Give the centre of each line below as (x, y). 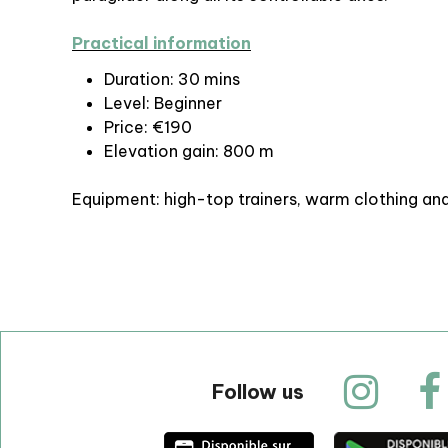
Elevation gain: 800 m (189, 151)
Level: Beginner (163, 103)
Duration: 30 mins (172, 79)
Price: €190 (148, 127)
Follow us (258, 392)
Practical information (161, 43)
